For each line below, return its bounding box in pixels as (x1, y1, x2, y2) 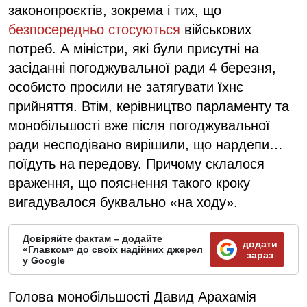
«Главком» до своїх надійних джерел (23, 243, 203, 255)
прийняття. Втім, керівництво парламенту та (8, 98, 289, 114)
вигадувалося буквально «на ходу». (8, 194, 238, 210)
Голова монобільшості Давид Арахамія (8, 288, 256, 304)
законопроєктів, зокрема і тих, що (8, 2, 221, 18)
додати (243, 238, 278, 249)
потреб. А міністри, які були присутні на (8, 40, 259, 56)
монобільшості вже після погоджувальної (8, 117, 270, 133)
